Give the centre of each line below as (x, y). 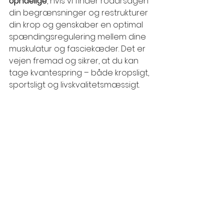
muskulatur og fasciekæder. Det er (78, 48)
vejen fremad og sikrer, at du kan (75, 60)
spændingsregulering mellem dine (78, 36)
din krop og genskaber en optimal (77, 24)
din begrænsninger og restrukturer (79, 12)
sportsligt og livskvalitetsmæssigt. (74, 84)
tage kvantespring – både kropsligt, (80, 72)
